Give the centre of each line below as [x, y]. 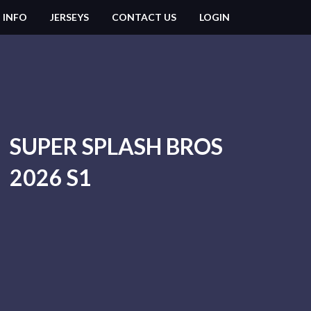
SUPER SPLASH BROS [116, 146]
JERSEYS [69, 17]
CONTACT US [144, 17]
